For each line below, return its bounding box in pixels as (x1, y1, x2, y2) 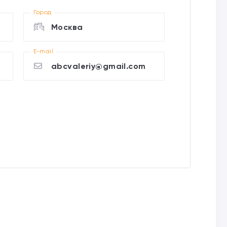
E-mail (33, 48, 54, 55)
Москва (51, 22, 83, 32)
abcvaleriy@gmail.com (51, 61, 146, 71)
